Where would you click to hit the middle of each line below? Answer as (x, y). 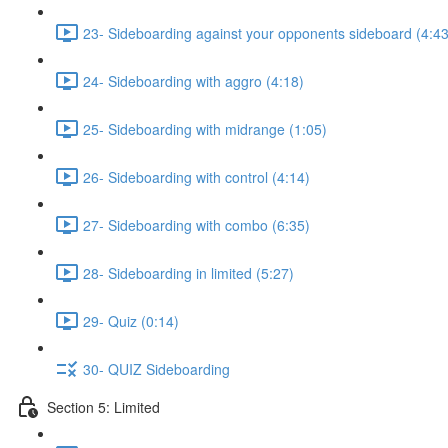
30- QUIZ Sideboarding (156, 368)
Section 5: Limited (103, 406)
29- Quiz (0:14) (131, 320)
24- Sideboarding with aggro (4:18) (193, 80)
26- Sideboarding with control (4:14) (196, 176)
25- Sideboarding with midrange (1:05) (205, 128)
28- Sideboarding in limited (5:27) (188, 272)
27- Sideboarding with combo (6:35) (196, 224)
